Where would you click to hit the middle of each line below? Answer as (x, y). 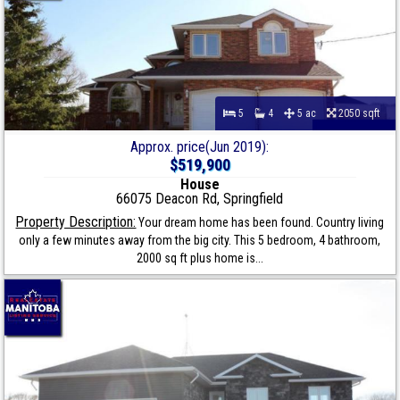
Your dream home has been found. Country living (260, 223)
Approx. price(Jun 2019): (200, 147)
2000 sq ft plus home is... (200, 258)
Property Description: (76, 222)
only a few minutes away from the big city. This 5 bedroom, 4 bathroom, (200, 241)
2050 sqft (361, 114)
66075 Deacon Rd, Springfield (200, 199)
